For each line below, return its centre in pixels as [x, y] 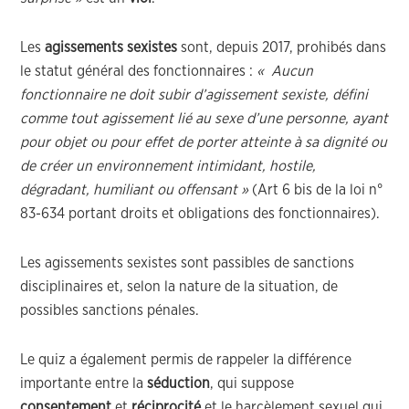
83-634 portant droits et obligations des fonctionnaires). [200, 214]
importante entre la [84, 383]
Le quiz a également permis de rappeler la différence [186, 360]
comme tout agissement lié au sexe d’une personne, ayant [204, 119]
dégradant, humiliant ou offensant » [135, 190]
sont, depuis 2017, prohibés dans [282, 47]
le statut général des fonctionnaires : [139, 71]
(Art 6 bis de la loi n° [316, 190]
